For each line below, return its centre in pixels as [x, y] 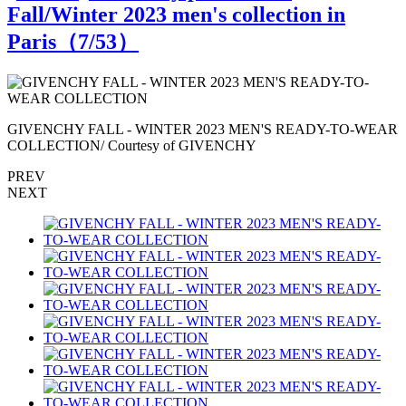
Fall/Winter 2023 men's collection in [176, 14]
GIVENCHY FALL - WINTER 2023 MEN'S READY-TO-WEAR [203, 129]
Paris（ [43, 41]
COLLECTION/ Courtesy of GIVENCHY [132, 145]
